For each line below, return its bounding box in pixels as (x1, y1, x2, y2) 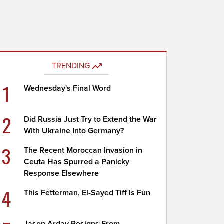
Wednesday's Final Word (24, 83, 111, 93)
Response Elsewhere (24, 168, 99, 178)
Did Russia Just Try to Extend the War (24, 114, 157, 124)
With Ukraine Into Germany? (24, 126, 124, 136)
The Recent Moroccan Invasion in (24, 145, 143, 155)
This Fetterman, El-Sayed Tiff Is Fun (24, 188, 151, 198)
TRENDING (51, 61, 90, 71)
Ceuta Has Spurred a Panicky (24, 157, 130, 167)
